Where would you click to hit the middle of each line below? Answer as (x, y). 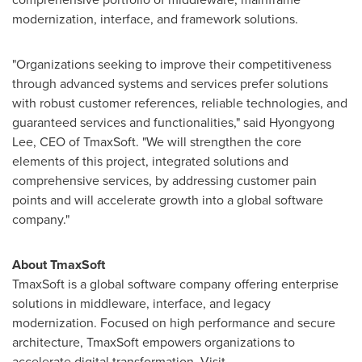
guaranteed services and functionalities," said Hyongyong (173, 122)
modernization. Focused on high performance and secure (174, 323)
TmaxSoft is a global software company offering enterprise (175, 284)
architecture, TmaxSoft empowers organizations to (154, 342)
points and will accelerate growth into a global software (168, 200)
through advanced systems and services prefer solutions (170, 84)
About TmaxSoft (59, 265)
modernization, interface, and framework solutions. (155, 19)
